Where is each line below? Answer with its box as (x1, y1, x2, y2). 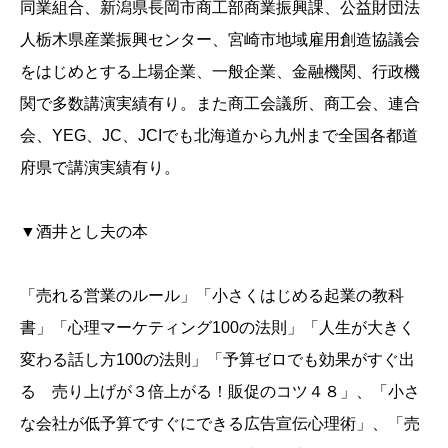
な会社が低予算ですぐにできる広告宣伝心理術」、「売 (20, 414, 420, 432)
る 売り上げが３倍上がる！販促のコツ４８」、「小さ (20, 382, 420, 400)
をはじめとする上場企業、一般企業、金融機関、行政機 (20, 62, 420, 80)
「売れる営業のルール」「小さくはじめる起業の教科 (20, 286, 404, 304)
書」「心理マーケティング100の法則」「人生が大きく (20, 318, 415, 336)
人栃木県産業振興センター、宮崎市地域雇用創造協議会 (20, 30, 420, 48)
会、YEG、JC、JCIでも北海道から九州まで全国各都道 (20, 126, 418, 144)
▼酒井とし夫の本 (20, 222, 148, 240)
